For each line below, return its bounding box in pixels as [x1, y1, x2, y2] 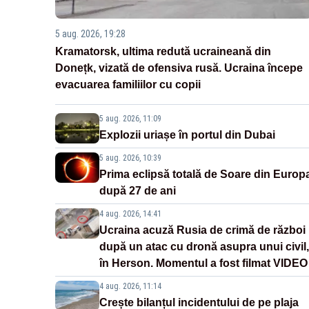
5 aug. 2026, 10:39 [99, 153, 161, 163]
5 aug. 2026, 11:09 [99, 114, 161, 124]
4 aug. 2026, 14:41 [99, 209, 161, 219]
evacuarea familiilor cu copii [55, 79, 201, 91]
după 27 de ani [99, 185, 176, 197]
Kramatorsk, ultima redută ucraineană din [55, 46, 271, 58]
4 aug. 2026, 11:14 [99, 281, 161, 292]
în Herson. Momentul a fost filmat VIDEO [99, 257, 308, 270]
